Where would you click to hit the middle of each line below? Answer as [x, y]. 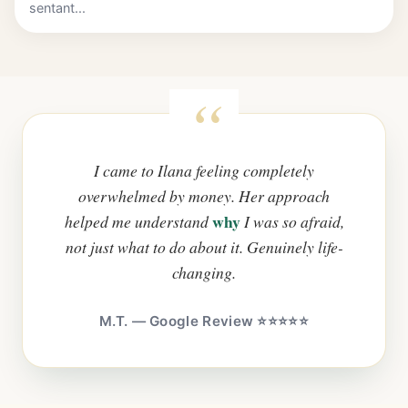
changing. [204, 273]
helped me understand [138, 222]
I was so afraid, [292, 222]
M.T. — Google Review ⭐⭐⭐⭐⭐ [204, 321]
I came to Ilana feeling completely [204, 171]
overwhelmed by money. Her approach [204, 196]
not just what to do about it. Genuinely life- [204, 247]
